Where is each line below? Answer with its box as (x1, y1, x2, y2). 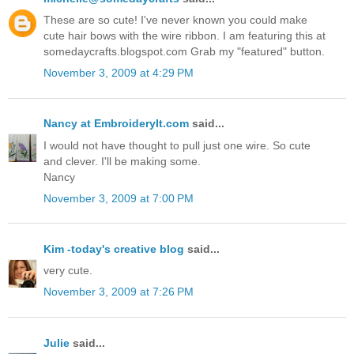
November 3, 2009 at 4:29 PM (43, 66, 194, 80)
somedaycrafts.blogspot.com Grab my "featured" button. (43, 45, 325, 58)
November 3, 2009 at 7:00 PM (43, 191, 194, 205)
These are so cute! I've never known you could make (43, 13, 307, 27)
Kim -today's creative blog (43, 243, 184, 256)
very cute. (43, 264, 92, 277)
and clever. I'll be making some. (43, 154, 201, 168)
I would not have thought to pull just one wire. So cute (43, 138, 311, 152)
